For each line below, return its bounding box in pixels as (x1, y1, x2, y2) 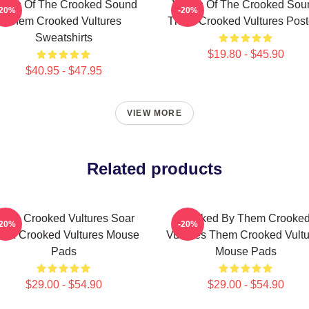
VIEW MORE (127, 108, 182, 118)
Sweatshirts (34, 32, 92, 43)
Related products (87, 159, 222, 178)
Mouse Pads (215, 246, 277, 257)
